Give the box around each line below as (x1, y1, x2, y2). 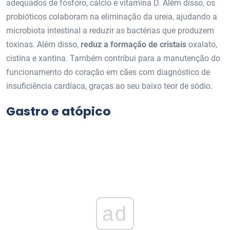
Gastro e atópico (6, 103, 111, 120)
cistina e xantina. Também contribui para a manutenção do (6, 53, 220, 64)
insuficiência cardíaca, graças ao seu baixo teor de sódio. (6, 81, 213, 91)
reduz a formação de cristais (81, 40, 186, 50)
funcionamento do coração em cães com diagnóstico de (6, 67, 210, 78)
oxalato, (186, 40, 217, 50)
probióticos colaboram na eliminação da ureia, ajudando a (6, 12, 217, 22)
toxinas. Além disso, (6, 40, 81, 50)
